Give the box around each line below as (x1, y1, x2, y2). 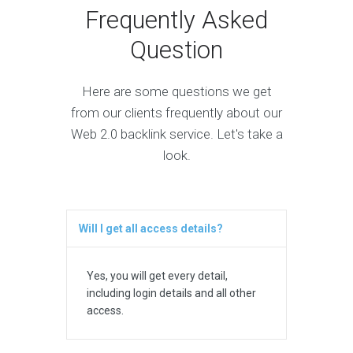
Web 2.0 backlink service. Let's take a (70, 126, 283, 143)
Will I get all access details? (79, 222, 223, 236)
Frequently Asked (85, 6, 268, 35)
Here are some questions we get (81, 84, 272, 100)
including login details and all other (87, 287, 256, 300)
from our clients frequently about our (71, 105, 282, 121)
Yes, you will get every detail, (87, 269, 228, 283)
